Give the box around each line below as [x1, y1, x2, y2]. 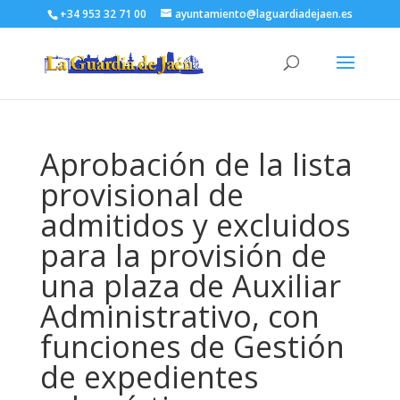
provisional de [39, 174, 244, 215]
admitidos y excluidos [39, 204, 351, 246]
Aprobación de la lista [39, 144, 353, 185]
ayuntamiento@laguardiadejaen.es [174, 6, 353, 21]
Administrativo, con [39, 296, 320, 337]
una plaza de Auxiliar [39, 265, 341, 306]
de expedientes [39, 356, 259, 397]
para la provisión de [39, 235, 327, 276]
